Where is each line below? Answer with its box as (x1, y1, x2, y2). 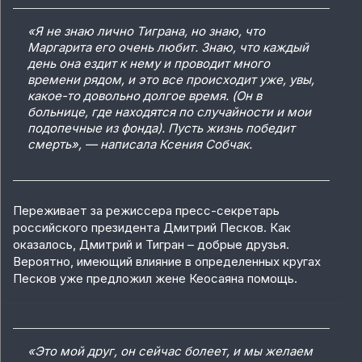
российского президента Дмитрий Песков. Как (13, 220, 291, 236)
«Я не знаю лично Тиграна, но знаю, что (27, 23, 265, 40)
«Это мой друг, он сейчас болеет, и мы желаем (27, 343, 313, 360)
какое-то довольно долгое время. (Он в (27, 88, 262, 104)
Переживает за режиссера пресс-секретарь (13, 203, 280, 219)
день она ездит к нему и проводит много (27, 56, 270, 72)
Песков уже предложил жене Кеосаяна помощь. (13, 271, 297, 287)
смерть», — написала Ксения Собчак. (27, 137, 252, 153)
